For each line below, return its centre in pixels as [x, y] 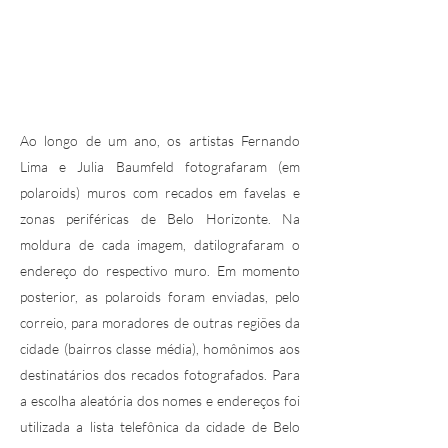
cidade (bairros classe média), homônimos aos [160, 348]
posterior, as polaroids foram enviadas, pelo [160, 296]
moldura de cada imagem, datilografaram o [160, 244]
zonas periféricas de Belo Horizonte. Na [160, 218]
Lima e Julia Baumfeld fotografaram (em [160, 166]
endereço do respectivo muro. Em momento [160, 270]
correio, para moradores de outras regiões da [160, 322]
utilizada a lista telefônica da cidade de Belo [160, 426]
